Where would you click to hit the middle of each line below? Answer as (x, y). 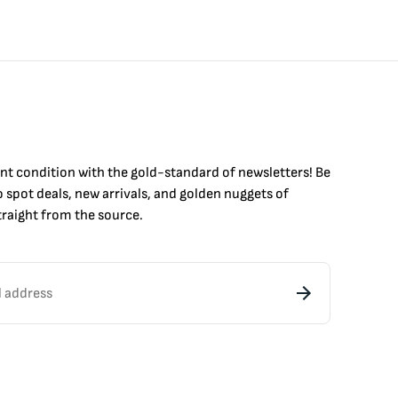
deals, (53, 194)
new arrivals (111, 194)
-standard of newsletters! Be (244, 173)
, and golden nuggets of (218, 194)
